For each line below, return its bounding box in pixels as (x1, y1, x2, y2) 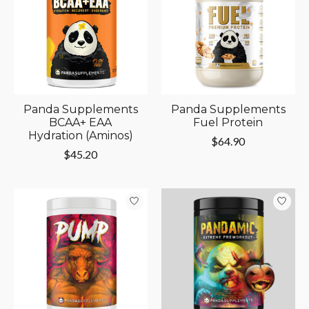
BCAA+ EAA (49, 115, 112, 129)
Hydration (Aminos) (28, 128, 133, 142)
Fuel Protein (193, 115, 263, 129)
